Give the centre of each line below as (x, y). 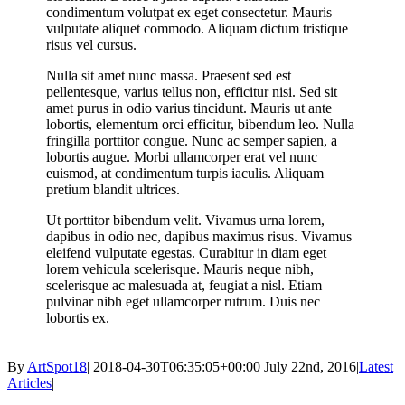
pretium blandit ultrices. (113, 189)
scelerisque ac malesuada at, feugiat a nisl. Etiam (184, 285)
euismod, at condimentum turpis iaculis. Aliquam (185, 173)
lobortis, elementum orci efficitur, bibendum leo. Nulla (201, 124)
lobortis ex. (78, 317)
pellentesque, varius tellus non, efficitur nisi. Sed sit (192, 91)
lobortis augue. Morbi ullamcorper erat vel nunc (182, 156)
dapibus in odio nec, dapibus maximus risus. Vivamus (199, 236)
